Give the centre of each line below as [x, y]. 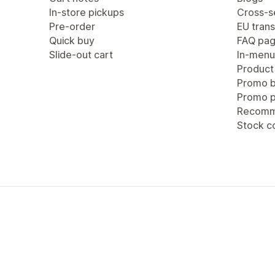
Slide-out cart [81, 55]
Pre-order [72, 26]
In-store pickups [87, 12]
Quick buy [72, 41]
